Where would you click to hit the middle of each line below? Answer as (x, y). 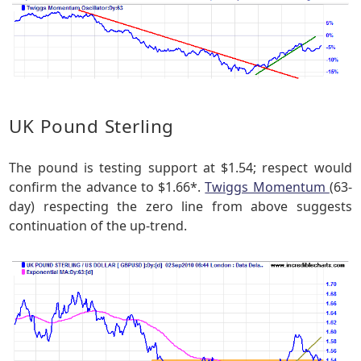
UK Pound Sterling (91, 126)
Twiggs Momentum (267, 187)
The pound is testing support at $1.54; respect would (180, 168)
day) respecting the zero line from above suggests (180, 207)
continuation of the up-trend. (98, 226)
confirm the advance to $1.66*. (107, 187)
